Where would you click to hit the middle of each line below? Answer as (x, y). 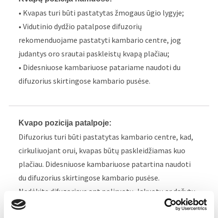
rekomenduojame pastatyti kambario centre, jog (100, 40)
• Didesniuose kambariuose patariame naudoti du (100, 67)
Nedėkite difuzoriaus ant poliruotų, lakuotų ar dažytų (107, 191)
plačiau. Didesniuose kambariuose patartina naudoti (105, 164)
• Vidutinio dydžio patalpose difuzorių (81, 27)
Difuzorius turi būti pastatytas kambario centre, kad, (106, 137)
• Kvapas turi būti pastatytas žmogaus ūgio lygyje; (101, 13)
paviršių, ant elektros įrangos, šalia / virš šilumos (100, 205)
